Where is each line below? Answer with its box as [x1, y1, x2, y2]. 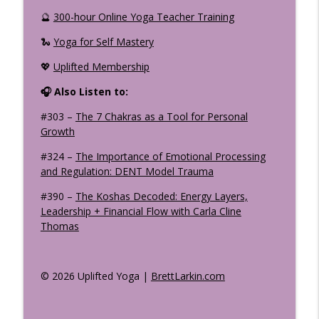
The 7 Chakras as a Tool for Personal [75, 109, 248, 123]
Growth [40, 124, 75, 138]
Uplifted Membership [53, 59, 150, 73]
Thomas [40, 219, 79, 233]
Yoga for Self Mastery [53, 34, 154, 48]
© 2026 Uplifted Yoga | [40, 268, 151, 283]
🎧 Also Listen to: [40, 84, 128, 98]
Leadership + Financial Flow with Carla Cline [40, 204, 241, 218]
